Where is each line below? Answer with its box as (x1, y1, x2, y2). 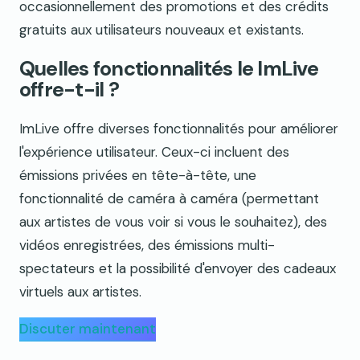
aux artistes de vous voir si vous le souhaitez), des (19, 212, 327, 231)
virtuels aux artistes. (19, 282, 141, 301)
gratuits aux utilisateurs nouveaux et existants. (19, 20, 304, 39)
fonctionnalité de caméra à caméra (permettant (19, 189, 319, 207)
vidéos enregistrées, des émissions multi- (19, 235, 275, 254)
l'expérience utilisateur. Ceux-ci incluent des (19, 142, 289, 161)
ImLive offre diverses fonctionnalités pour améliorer (19, 119, 338, 137)
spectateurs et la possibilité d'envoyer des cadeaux (19, 259, 336, 277)
